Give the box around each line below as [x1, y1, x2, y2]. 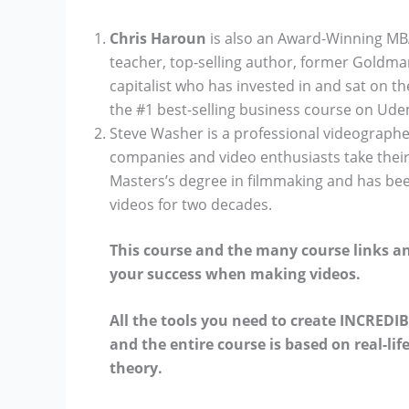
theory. [110, 358, 163, 379]
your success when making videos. [110, 263, 361, 284]
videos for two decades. [110, 194, 272, 215]
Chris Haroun [110, 27, 206, 48]
